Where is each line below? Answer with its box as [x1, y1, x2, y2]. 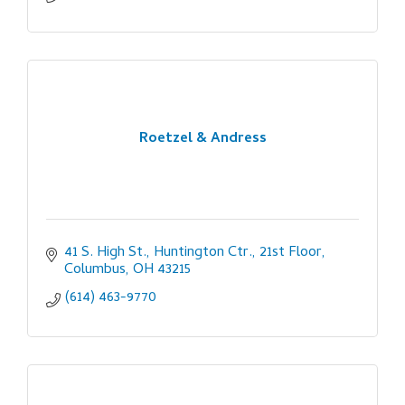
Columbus [64, 258, 126, 282]
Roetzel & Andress [138, 127, 267, 152]
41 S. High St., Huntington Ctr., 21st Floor [64, 240, 322, 265]
